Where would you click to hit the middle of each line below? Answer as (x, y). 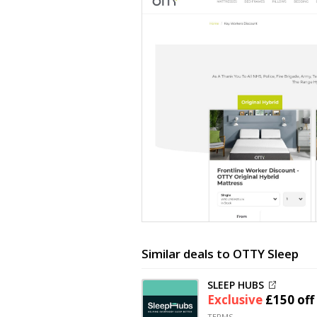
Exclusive (236, 300)
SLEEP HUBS (236, 285)
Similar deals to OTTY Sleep (220, 253)
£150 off (290, 300)
